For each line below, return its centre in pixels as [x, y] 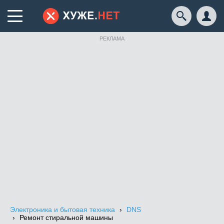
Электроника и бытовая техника [62, 209]
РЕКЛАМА [112, 38]
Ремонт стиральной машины [66, 217]
